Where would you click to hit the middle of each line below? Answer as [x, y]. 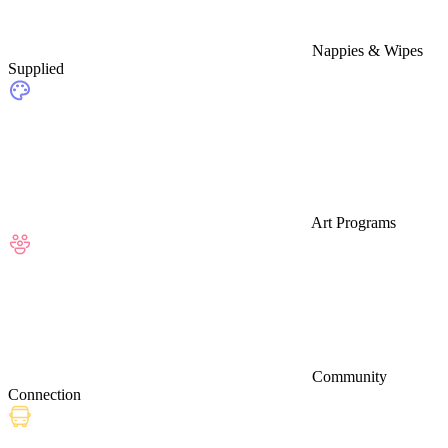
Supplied [36, 68]
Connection [44, 394]
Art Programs [353, 222]
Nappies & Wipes [367, 50]
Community [349, 376]
